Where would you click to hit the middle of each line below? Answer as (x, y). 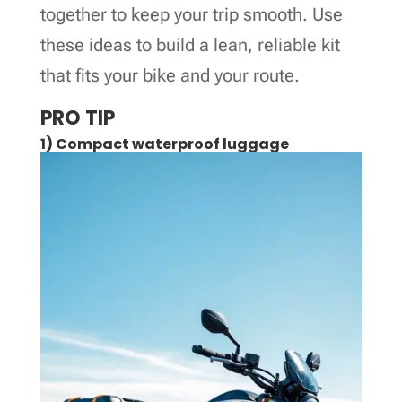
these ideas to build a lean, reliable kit (190, 44)
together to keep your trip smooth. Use (191, 14)
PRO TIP (77, 118)
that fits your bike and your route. (170, 75)
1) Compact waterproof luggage (164, 144)
